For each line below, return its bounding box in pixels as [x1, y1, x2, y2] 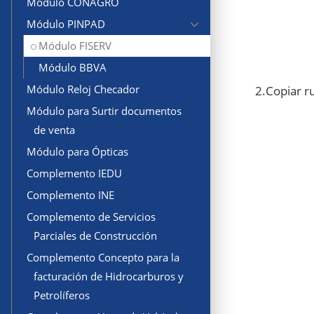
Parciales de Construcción [34, 228, 157, 243]
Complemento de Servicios [27, 210, 156, 224]
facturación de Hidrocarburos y [34, 269, 184, 284]
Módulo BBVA [39, 60, 107, 75]
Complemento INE [27, 188, 114, 203]
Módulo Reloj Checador [27, 82, 139, 97]
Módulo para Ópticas [27, 144, 128, 159]
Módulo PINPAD [27, 17, 105, 32]
